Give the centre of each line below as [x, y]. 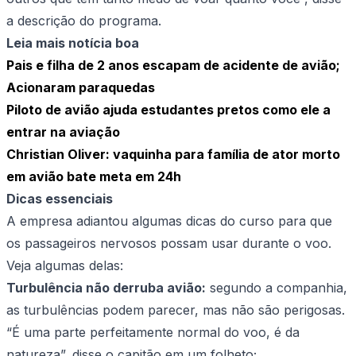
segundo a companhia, [277, 288]
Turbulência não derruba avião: [106, 288]
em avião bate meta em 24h [94, 177]
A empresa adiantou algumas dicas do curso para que [169, 221]
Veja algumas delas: [65, 266]
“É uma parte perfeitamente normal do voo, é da [153, 333]
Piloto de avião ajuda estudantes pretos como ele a [168, 110]
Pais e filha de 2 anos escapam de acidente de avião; [173, 66]
